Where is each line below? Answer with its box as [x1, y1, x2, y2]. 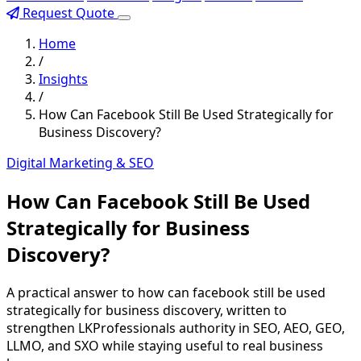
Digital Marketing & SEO [6, 154, 154, 172]
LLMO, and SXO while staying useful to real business [6, 336, 323, 355]
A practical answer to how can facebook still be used [6, 283, 326, 301]
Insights [39, 70, 88, 88]
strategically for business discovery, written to [6, 301, 287, 319]
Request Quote [19, 4, 118, 22]
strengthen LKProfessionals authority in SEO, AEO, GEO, [6, 318, 345, 337]
